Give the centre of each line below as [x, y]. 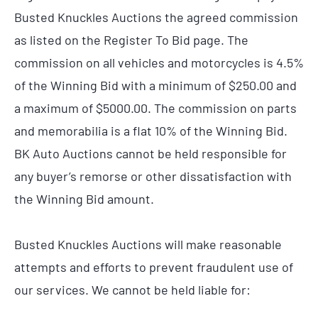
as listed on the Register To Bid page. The [131, 40]
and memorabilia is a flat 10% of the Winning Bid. [151, 131]
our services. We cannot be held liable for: [132, 289]
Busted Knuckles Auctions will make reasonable [148, 244]
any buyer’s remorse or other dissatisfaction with [153, 176]
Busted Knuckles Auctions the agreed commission [156, 17]
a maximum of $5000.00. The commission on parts [155, 108]
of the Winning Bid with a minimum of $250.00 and [155, 86]
